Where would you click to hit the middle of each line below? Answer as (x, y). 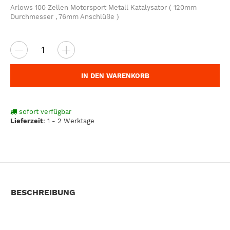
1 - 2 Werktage (71, 121)
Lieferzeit (27, 121)
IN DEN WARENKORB (115, 75)
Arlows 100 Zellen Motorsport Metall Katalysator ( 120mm (103, 7)
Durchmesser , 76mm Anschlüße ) (65, 17)
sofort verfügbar (44, 112)
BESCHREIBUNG (43, 192)
